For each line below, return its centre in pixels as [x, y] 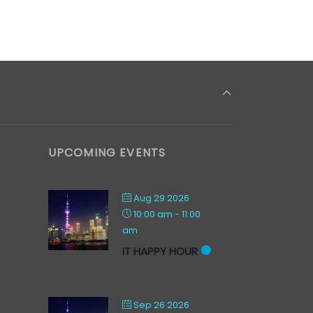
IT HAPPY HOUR [160, 251]
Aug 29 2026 [161, 198]
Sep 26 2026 [161, 305]
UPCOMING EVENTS [107, 153]
